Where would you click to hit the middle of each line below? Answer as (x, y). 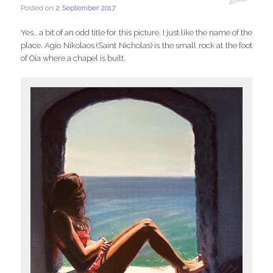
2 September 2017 (86, 8)
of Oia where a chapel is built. (73, 58)
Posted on (38, 8)
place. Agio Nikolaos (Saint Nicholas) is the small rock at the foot (136, 46)
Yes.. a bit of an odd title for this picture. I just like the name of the (136, 33)
